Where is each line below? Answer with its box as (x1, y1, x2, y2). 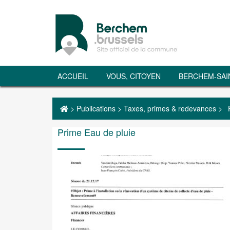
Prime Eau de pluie (57, 125, 136, 139)
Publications (76, 103, 116, 113)
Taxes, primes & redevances (124, 103, 216, 113)
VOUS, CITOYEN (106, 71, 161, 81)
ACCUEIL (57, 71, 88, 81)
